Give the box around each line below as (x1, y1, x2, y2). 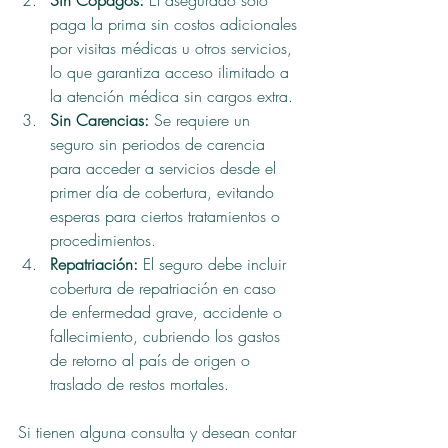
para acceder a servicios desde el (50, 157, 281, 180)
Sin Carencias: (50, 109, 149, 132)
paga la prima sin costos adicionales (50, 13, 302, 36)
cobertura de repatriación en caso (50, 277, 281, 300)
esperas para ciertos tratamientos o (50, 205, 285, 228)
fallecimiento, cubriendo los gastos (50, 325, 285, 348)
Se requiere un (149, 109, 255, 132)
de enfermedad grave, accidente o (50, 301, 287, 324)
